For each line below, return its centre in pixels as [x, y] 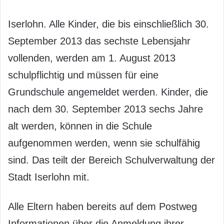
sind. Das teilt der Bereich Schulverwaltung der [111, 160]
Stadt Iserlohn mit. [49, 177]
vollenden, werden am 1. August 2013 [92, 58]
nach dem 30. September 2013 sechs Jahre [105, 109]
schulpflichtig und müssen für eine [83, 75]
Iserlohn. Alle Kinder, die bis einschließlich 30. [108, 24]
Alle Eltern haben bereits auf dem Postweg [102, 206]
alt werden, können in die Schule [80, 126]
